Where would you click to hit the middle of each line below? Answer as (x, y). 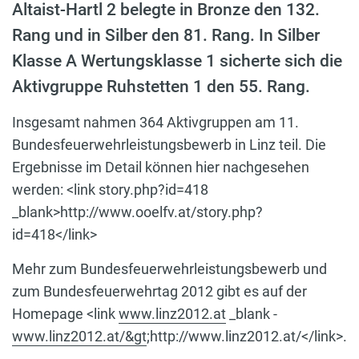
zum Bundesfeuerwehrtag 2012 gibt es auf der (159, 291)
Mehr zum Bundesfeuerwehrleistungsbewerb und (169, 268)
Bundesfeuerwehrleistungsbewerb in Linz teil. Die (169, 144)
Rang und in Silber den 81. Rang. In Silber (166, 35)
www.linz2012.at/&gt (79, 336)
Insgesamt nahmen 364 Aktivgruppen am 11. (155, 122)
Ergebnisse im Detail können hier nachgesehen (161, 167)
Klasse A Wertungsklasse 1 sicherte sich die (177, 61)
